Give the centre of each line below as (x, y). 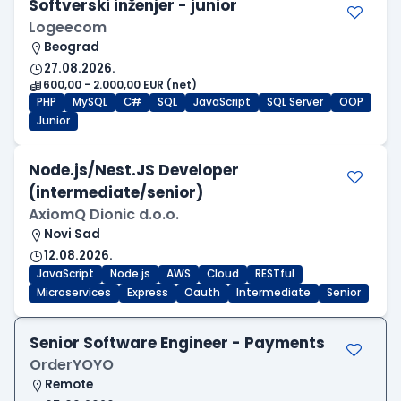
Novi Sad (72, 235)
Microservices (74, 293)
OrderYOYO (72, 365)
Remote (69, 385)
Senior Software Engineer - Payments (177, 343)
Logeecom (68, 28)
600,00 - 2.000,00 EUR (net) (120, 85)
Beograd (72, 47)
